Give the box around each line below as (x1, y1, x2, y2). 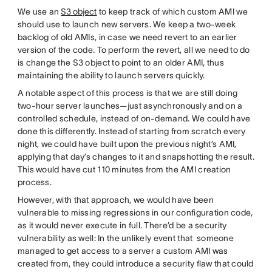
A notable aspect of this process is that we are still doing (17, 87, 238, 98)
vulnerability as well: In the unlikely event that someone (17, 233, 234, 243)
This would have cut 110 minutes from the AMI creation (17, 164, 231, 174)
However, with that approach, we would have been (17, 194, 214, 205)
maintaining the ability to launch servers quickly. (17, 70, 205, 80)
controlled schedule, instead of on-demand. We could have (17, 113, 251, 123)
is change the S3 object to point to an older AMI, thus (17, 57, 224, 67)
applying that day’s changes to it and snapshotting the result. (17, 151, 255, 161)
